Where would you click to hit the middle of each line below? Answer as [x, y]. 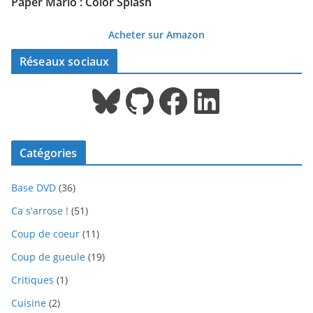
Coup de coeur [45, 234]
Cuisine [29, 303]
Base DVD [34, 188]
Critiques [32, 280]
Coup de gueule [48, 257]
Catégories [49, 153]
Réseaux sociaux [65, 62]
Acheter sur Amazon [156, 35]
